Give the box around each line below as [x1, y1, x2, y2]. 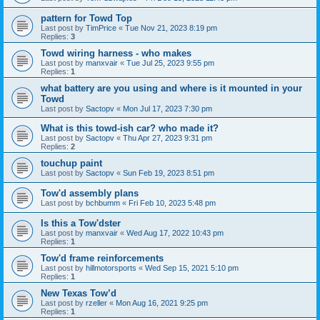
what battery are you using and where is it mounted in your [41, 83, 302, 94]
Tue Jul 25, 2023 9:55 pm [126, 59, 214, 67]
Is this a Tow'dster [41, 218, 121, 229]
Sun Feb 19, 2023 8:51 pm [123, 169, 214, 177]
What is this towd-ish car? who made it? [41, 123, 219, 134]
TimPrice [86, 24, 116, 32]
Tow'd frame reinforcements [41, 253, 164, 264]
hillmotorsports [86, 264, 136, 272]
